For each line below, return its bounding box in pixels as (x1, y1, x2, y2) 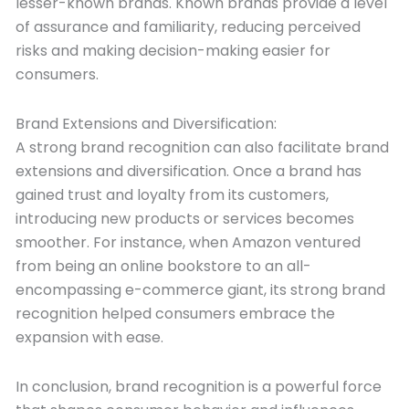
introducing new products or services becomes (16, 208, 354, 229)
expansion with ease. (16, 327, 163, 348)
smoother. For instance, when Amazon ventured (16, 232, 361, 253)
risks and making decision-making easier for (16, 40, 330, 61)
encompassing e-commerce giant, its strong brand (16, 279, 385, 300)
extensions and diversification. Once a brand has (16, 161, 362, 182)
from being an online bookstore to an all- (16, 256, 311, 277)
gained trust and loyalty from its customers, (16, 184, 329, 205)
